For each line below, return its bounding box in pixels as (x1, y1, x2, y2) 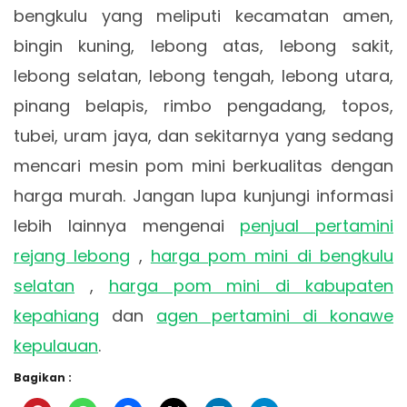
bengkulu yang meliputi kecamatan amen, (14, 4, 393, 27)
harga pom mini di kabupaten (108, 273, 394, 297)
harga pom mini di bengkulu (150, 243, 394, 267)
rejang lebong (14, 243, 131, 267)
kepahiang (14, 303, 99, 327)
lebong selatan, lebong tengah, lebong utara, (14, 64, 393, 87)
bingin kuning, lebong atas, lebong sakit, (14, 34, 393, 57)
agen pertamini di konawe (156, 303, 394, 327)
